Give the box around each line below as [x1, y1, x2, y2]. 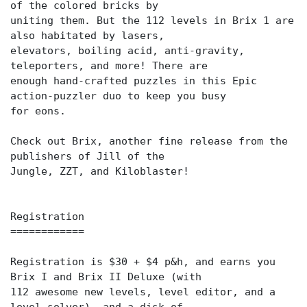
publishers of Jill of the [10, 150, 164, 162]
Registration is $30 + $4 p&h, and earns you [10, 256, 275, 268]
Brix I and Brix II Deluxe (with [10, 271, 201, 283]
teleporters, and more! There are [10, 60, 208, 72]
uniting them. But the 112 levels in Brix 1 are [10, 14, 294, 27]
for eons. [10, 105, 66, 117]
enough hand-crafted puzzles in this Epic [10, 75, 257, 87]
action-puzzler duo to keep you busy [10, 90, 226, 102]
